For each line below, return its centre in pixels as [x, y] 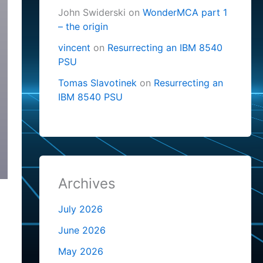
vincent [74, 47]
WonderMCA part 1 [185, 12]
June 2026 [82, 230]
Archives [87, 183]
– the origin [83, 26]
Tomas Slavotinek [97, 82]
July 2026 [80, 209]
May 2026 [80, 252]
